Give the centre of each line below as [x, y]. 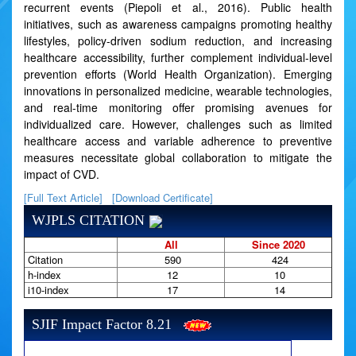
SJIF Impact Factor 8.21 [102, 324]
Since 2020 [278, 244]
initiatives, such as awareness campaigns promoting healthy [178, 24]
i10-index [47, 289]
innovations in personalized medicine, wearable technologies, [178, 91]
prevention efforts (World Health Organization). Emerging [178, 74]
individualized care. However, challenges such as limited [178, 124]
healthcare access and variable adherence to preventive [178, 141]
